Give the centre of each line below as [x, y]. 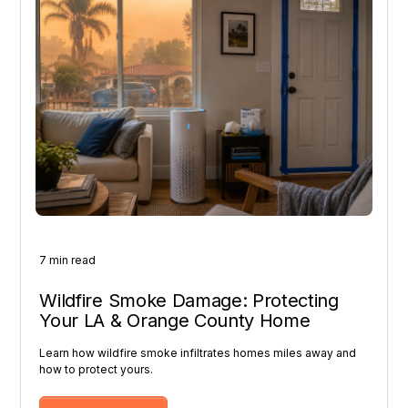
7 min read [68, 260]
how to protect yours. [97, 370]
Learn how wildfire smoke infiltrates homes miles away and [198, 353]
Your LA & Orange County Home [175, 321]
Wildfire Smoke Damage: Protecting [189, 301]
